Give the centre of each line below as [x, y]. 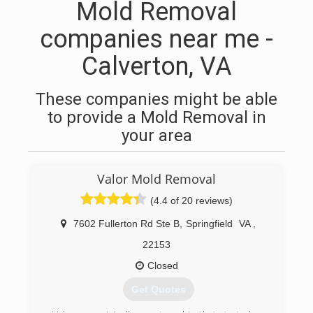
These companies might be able [156, 99]
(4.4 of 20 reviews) [191, 201]
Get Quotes [158, 290]
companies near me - [156, 39]
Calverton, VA [156, 66]
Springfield [209, 224]
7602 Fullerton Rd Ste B [126, 224]
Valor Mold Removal [156, 179]
